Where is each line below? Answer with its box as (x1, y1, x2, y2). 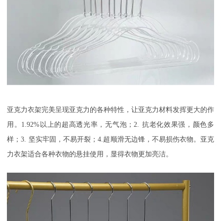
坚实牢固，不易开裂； (29, 135, 98, 143)
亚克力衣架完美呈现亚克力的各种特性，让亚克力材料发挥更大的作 (7, 106, 214, 113)
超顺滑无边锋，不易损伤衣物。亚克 (103, 135, 215, 143)
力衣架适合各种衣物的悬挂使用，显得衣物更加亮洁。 (7, 150, 173, 158)
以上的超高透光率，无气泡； (39, 120, 134, 128)
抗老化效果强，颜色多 (142, 120, 215, 128)
